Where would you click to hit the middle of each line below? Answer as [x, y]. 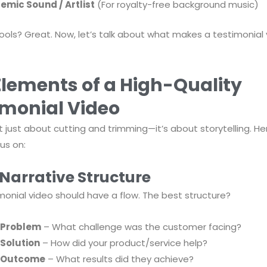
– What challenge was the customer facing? [141, 227]
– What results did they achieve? [119, 259]
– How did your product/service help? [123, 243]
